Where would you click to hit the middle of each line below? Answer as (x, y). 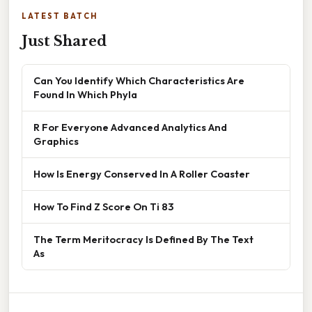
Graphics (56, 141)
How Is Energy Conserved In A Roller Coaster (142, 174)
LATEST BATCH (60, 16)
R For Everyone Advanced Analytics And (130, 127)
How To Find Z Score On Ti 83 (103, 207)
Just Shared (64, 41)
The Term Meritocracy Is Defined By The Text (143, 240)
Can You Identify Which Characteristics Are (139, 81)
